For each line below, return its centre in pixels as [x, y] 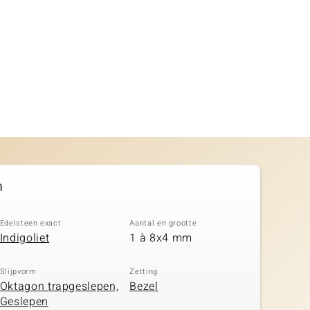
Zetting [144, 271]
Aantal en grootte [163, 223]
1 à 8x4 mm [161, 238]
